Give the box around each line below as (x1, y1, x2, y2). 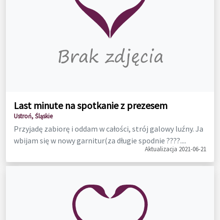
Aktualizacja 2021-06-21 (145, 144, 206, 153)
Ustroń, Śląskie (14, 111, 53, 120)
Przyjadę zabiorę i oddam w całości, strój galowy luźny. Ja (14, 123, 203, 134)
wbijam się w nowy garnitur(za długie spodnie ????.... (14, 135, 186, 145)
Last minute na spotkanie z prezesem (14, 99, 167, 111)
